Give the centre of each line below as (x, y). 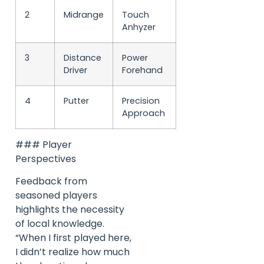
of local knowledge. (60, 224)
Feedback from (51, 181)
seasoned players (56, 196)
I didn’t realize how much (72, 252)
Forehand (142, 70)
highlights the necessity (70, 210)
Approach (143, 113)
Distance (82, 57)
